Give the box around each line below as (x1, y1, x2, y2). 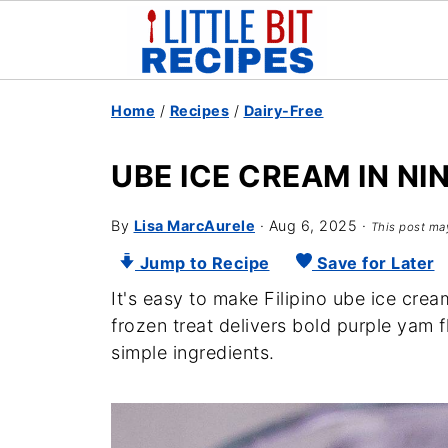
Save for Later (312, 253, 435, 273)
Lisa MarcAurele (133, 217, 255, 234)
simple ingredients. (111, 342, 275, 363)
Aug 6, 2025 (268, 217, 357, 234)
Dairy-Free (243, 102, 324, 119)
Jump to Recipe (135, 253, 270, 273)
